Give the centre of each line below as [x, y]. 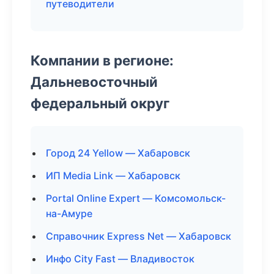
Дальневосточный [94, 82]
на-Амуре [69, 213]
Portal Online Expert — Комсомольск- [136, 198]
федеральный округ [100, 103]
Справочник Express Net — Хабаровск [139, 236]
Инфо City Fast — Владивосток [120, 259]
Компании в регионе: [102, 60]
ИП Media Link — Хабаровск [113, 176]
